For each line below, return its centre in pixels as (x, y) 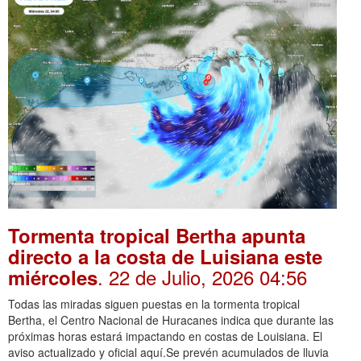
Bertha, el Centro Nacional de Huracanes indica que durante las (171, 320)
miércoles (53, 278)
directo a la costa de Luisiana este (165, 257)
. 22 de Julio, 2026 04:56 (202, 277)
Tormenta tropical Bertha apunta (157, 236)
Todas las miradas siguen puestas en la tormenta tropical (154, 304)
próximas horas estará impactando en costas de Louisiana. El (165, 336)
